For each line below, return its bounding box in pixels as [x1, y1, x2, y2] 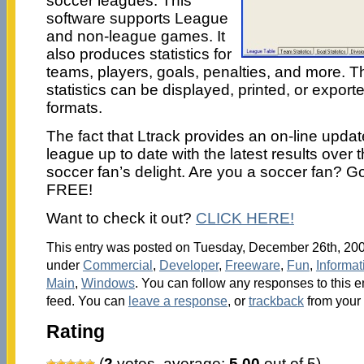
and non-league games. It [45, 27, 225, 45]
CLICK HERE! [195, 209, 294, 227]
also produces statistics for [45, 45, 232, 63]
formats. [45, 98, 102, 116]
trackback [248, 292, 304, 308]
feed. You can [45, 292, 128, 308]
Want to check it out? [45, 209, 196, 227]
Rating [45, 321, 105, 342]
